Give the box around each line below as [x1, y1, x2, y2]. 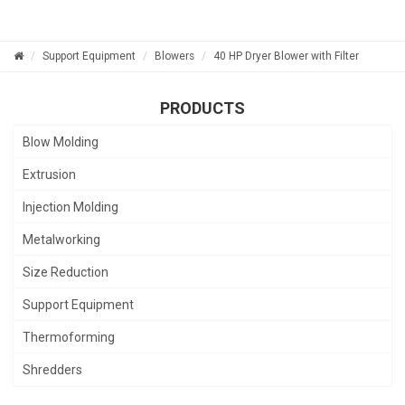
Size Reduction [23, 264, 108, 279]
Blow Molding [23, 134, 99, 149]
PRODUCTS [160, 98, 245, 118]
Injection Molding [23, 199, 118, 214]
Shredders [23, 362, 82, 377]
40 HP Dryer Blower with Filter [213, 49, 359, 62]
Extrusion [23, 166, 76, 182]
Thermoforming [23, 329, 115, 344]
